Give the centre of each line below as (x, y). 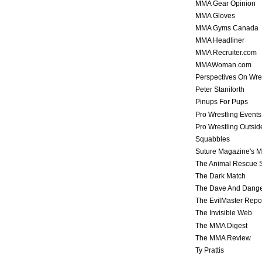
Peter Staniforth (220, 90)
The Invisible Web (224, 213)
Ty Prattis (210, 250)
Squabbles (213, 139)
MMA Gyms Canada (227, 28)
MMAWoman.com (223, 65)
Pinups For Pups (222, 102)
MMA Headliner (220, 40)
